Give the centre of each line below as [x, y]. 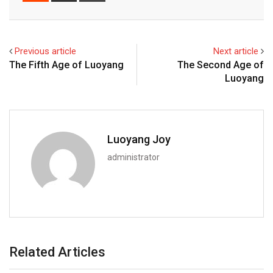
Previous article [45, 51]
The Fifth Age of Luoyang [66, 65]
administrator [133, 157]
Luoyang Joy [139, 139]
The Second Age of [221, 65]
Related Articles [57, 252]
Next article [236, 51]
